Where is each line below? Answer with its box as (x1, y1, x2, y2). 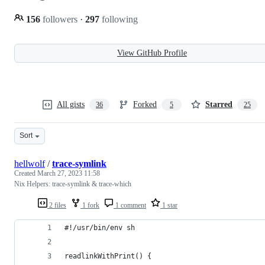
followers (40, 14, 80, 24)
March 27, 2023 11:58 (37, 169, 100, 177)
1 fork (80, 201, 99, 209)
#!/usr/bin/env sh (64, 223, 135, 232)
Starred (205, 99, 232, 109)
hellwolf (14, 158, 45, 169)
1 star (160, 201, 177, 209)
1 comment (114, 201, 146, 209)
